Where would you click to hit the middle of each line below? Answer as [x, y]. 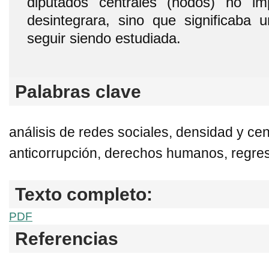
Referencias [67, 238]
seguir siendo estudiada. [104, 38]
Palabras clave [78, 91]
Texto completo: [84, 194]
